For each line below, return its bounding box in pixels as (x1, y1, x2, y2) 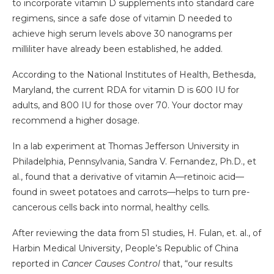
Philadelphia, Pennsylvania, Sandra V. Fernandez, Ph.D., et (12, 156, 256, 168)
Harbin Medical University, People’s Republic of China (12, 243, 239, 254)
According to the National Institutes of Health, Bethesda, (12, 69, 256, 81)
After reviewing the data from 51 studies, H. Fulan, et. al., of (12, 228, 261, 239)
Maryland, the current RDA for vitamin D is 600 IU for (12, 84, 239, 96)
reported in (12, 258, 62, 270)
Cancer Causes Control (62, 258, 160, 270)
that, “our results (160, 258, 232, 270)
